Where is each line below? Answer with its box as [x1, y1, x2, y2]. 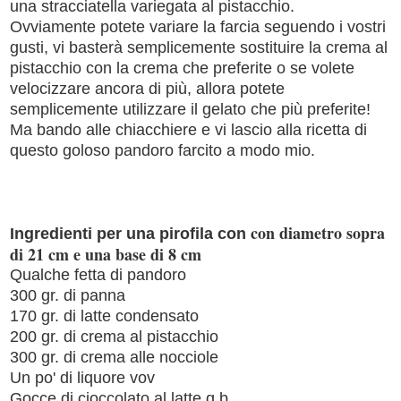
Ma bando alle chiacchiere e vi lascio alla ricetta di [10, 120, 367, 139]
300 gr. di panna [10, 286, 125, 304]
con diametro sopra [251, 220, 385, 244]
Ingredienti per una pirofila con [10, 224, 246, 243]
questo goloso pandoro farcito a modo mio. [10, 141, 315, 159]
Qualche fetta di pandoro [10, 265, 186, 284]
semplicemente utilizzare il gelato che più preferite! [10, 99, 371, 118]
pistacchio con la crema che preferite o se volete [10, 58, 354, 77]
